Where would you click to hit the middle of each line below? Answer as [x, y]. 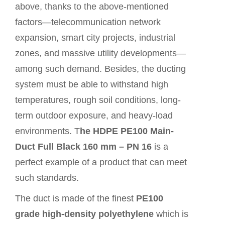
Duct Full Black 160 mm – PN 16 [83, 147]
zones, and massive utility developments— [100, 53]
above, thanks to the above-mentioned [92, 7]
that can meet [158, 162]
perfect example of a [57, 162]
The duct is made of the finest [76, 198]
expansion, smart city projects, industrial [95, 38]
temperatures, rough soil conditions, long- [98, 100]
